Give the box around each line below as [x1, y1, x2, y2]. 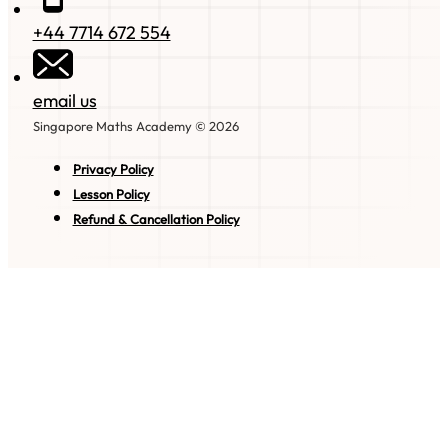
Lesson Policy [72, 186, 150, 203]
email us [32, 89, 97, 113]
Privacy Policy [72, 161, 154, 178]
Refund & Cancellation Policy [72, 211, 240, 228]
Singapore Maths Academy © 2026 [32, 118, 239, 135]
